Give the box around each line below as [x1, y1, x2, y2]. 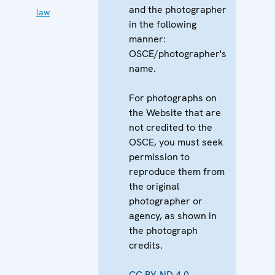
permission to [129, 150, 190, 163]
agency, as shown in [129, 209, 217, 222]
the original [129, 179, 180, 193]
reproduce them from [129, 165, 225, 178]
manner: [129, 32, 166, 45]
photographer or [129, 194, 203, 207]
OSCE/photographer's [129, 47, 227, 60]
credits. [129, 238, 163, 252]
